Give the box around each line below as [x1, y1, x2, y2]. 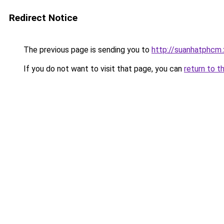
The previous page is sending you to [21, 45, 151, 54]
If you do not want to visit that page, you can [21, 64, 184, 73]
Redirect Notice [9, 12, 77, 23]
